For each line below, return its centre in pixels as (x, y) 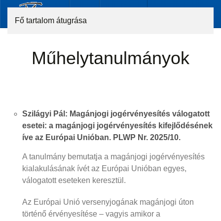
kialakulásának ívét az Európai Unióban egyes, (104, 168)
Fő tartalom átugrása (51, 20)
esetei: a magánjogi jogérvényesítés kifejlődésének (117, 126)
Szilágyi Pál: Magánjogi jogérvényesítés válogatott (116, 114)
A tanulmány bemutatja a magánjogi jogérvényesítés (113, 157)
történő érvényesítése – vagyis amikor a (91, 214)
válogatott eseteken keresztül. (75, 180)
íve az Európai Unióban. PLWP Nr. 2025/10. (101, 137)
